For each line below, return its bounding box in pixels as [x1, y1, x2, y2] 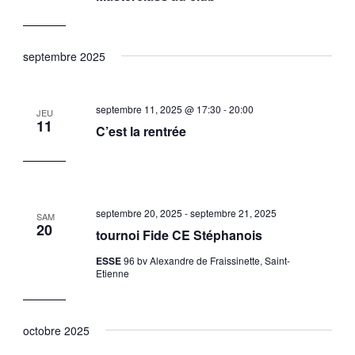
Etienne [95, 266, 129, 281]
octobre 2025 [22, 322, 90, 338]
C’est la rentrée [95, 122, 186, 141]
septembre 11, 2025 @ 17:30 [95, 102, 221, 116]
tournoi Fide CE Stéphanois [95, 226, 262, 245]
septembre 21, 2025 [189, 206, 277, 220]
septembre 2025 [22, 48, 105, 64]
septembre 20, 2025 [95, 206, 182, 220]
